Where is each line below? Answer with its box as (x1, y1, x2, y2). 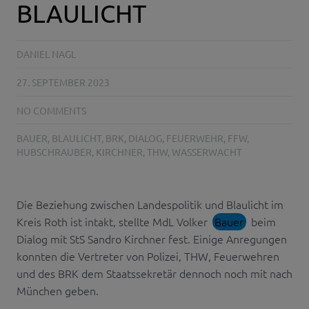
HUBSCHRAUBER (17, 146, 92, 159)
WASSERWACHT (172, 146, 242, 159)
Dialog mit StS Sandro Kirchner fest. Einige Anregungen (17, 230, 287, 246)
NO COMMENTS (17, 103, 86, 117)
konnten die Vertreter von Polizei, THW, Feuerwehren (17, 248, 279, 263)
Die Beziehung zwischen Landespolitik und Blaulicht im (17, 196, 283, 212)
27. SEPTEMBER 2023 (17, 75, 110, 88)
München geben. (17, 282, 99, 298)
